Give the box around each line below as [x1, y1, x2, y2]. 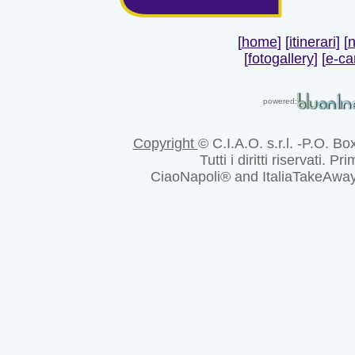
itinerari [288, 34, 336, 50]
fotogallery [247, 51, 314, 67]
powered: [262, 97, 297, 105]
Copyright [132, 136, 198, 151]
